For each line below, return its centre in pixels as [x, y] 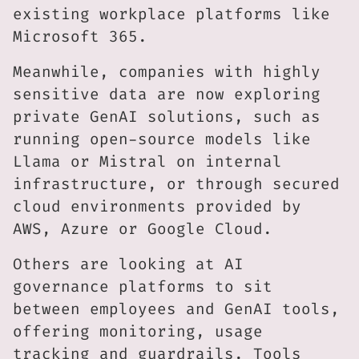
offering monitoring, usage [138, 332]
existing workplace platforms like [171, 14]
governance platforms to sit [143, 287]
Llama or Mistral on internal [147, 162]
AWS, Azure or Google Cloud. [143, 229]
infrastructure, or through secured [176, 184]
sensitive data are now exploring [167, 95]
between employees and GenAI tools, [176, 309]
